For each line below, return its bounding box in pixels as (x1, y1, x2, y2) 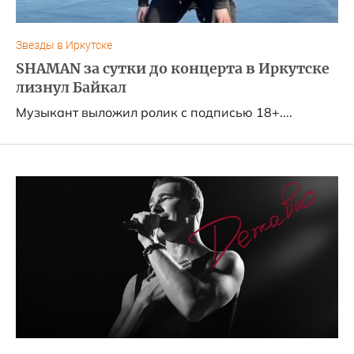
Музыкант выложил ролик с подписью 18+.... (16, 104, 292, 120)
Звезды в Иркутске (16, 39, 112, 52)
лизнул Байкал (16, 79, 126, 96)
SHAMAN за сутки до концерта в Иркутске (16, 60, 330, 77)
